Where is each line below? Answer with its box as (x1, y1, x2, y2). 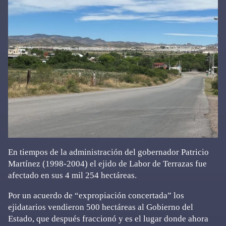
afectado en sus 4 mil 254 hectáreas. (8, 171, 137, 181)
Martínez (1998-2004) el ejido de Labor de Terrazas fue (8, 159, 207, 169)
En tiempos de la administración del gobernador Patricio (8, 147, 209, 157)
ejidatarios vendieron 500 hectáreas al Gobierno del (8, 202, 193, 212)
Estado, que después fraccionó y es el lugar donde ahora (8, 214, 208, 224)
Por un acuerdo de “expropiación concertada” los (8, 191, 184, 201)
